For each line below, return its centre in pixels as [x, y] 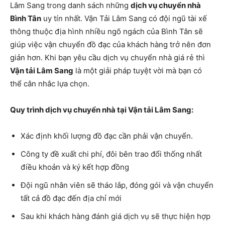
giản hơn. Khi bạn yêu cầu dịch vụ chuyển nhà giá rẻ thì [107, 57]
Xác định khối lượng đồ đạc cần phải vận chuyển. [107, 136]
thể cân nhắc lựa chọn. [50, 83]
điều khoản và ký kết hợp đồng [75, 167]
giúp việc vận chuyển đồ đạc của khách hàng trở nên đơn [110, 44]
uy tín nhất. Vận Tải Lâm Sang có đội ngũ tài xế [124, 18]
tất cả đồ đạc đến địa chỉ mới [71, 198]
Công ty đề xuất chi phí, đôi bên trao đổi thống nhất [111, 154]
